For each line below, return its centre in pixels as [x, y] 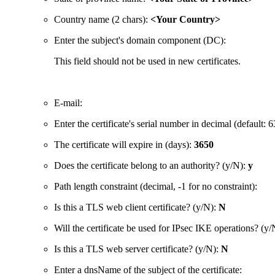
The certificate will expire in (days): [124, 145]
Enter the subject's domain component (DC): [140, 41]
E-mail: [68, 103]
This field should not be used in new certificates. [147, 61]
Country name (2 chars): [102, 20]
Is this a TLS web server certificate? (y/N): [137, 249]
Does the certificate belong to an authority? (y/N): [151, 166]
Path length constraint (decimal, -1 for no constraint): [156, 187]
